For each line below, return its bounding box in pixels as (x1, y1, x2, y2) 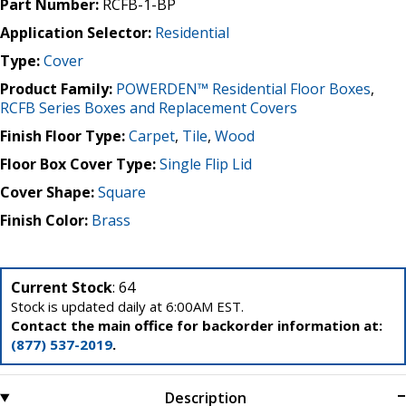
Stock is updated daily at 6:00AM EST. (11, 296, 244, 315)
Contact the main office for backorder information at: (11, 315, 382, 334)
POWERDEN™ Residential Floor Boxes (116, 78, 371, 99)
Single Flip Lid (159, 153, 252, 174)
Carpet (129, 125, 175, 146)
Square (98, 181, 146, 202)
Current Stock (11, 276, 112, 297)
